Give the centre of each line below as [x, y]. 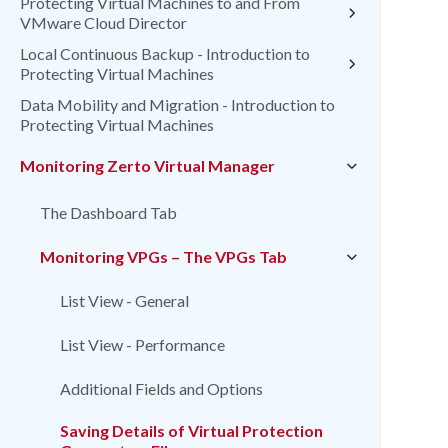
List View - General [124, 300]
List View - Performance [142, 344]
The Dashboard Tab [108, 212]
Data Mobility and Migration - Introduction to [177, 104]
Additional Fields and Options [161, 388]
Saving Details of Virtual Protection [191, 430]
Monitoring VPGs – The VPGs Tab [163, 256]
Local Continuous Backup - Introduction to [165, 53]
